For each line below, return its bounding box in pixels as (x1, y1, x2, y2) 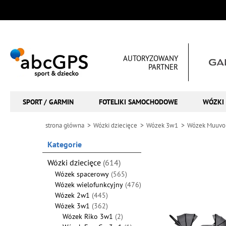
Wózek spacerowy (54, 169, 111, 179)
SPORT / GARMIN (23, 97, 74, 106)
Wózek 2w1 (54, 191, 92, 200)
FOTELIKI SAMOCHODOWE (99, 97, 178, 106)
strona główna (45, 121, 84, 130)
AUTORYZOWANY (123, 53, 178, 63)
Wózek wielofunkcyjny (54, 180, 125, 189)
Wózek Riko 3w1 (62, 212, 115, 221)
